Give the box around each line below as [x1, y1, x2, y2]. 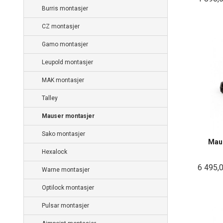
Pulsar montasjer [42, 202, 89, 210]
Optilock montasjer [42, 184, 94, 192]
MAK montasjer [42, 77, 84, 84]
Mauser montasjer [42, 112, 95, 120]
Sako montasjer [42, 130, 85, 138]
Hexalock [42, 148, 67, 156]
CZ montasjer [42, 23, 80, 30]
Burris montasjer [42, 5, 88, 12]
